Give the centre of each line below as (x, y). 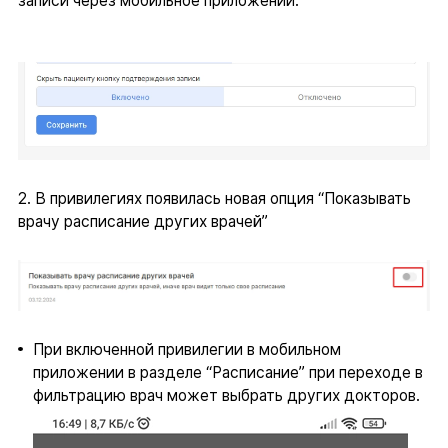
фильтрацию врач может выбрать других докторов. (226, 396)
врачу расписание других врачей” (142, 221)
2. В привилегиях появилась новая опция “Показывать (214, 198)
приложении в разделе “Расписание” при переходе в (227, 373)
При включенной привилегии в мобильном (186, 350)
